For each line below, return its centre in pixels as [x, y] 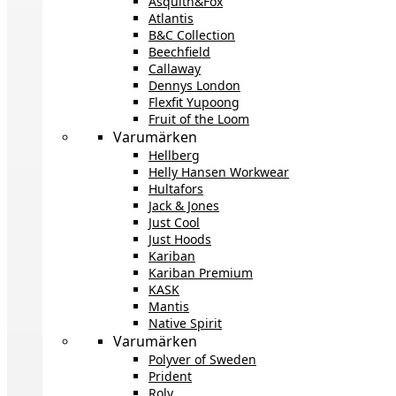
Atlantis [171, 18]
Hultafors [176, 188]
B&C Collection [192, 34]
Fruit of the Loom [199, 118]
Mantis [169, 306]
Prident [170, 376]
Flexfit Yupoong [194, 102]
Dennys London [194, 85]
